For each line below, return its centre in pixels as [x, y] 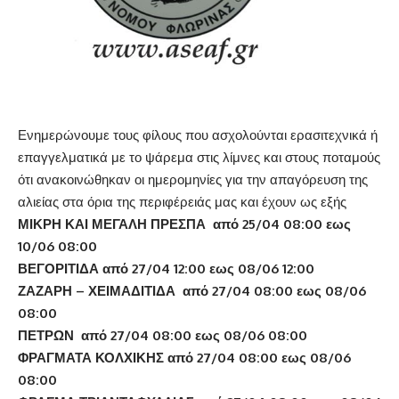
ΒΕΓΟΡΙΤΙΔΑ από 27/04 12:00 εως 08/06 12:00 [166, 268]
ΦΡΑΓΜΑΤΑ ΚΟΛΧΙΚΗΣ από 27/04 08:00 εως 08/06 [184, 357]
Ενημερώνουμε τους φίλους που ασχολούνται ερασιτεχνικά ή [198, 134]
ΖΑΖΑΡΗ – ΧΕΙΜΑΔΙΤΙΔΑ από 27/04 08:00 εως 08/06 [192, 290]
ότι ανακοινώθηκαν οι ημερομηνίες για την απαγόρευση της [193, 179]
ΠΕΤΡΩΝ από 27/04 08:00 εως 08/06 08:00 [163, 335]
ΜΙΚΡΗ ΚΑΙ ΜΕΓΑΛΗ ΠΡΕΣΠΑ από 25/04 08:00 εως [184, 224]
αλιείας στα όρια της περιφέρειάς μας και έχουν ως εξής [182, 201]
